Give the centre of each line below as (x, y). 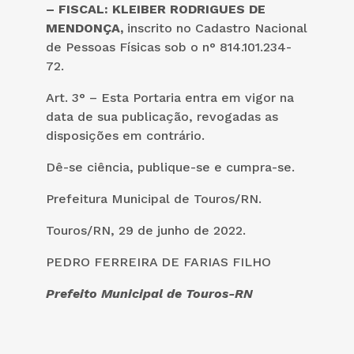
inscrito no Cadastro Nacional (215, 28)
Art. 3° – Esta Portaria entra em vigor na (170, 97)
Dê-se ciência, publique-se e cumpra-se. (170, 167)
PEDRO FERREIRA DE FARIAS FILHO (158, 262)
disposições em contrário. (125, 135)
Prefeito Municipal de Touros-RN (149, 293)
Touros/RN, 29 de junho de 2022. (146, 230)
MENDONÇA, (85, 28)
